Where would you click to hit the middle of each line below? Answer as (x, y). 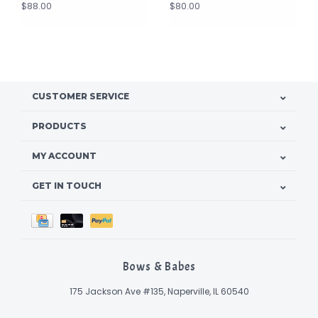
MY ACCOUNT (64, 156)
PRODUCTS (59, 126)
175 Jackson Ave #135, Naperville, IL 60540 (159, 292)
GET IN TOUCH (67, 186)
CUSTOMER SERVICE (81, 97)
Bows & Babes (159, 267)
